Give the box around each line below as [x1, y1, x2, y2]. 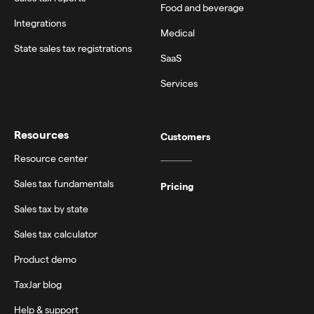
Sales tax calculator [14, 227, 97, 240]
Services [160, 76, 198, 89]
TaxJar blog [14, 278, 62, 290]
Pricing [160, 179, 193, 192]
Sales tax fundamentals [14, 177, 114, 189]
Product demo [14, 252, 76, 265]
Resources [14, 127, 69, 141]
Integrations [14, 16, 66, 29]
